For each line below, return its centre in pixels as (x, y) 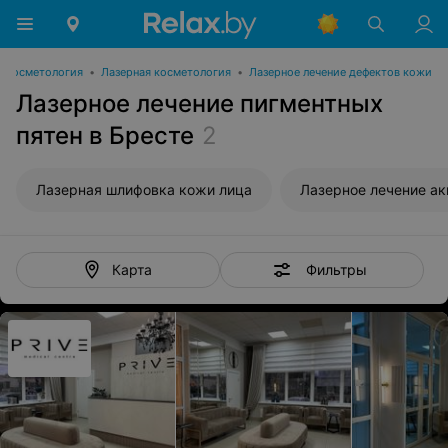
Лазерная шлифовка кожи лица (144, 189)
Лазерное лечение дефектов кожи (340, 72)
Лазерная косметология (166, 72)
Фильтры (336, 269)
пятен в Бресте (105, 135)
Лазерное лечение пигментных (199, 103)
